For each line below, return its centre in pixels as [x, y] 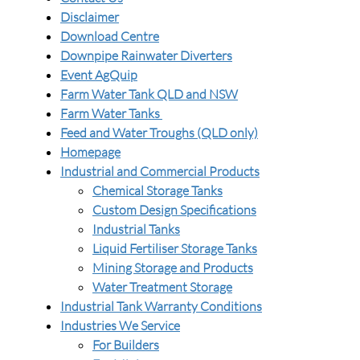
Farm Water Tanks [111, 113]
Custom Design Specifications [174, 210]
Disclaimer [90, 17]
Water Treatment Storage [162, 287]
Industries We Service [120, 325]
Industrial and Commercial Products [160, 171]
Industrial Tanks [136, 229]
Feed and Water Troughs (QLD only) [159, 133]
